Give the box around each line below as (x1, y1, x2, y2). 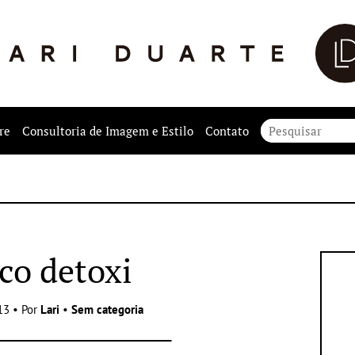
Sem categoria (71, 302, 143, 317)
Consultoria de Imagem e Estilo (21, 122, 193, 139)
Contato (204, 122, 249, 139)
